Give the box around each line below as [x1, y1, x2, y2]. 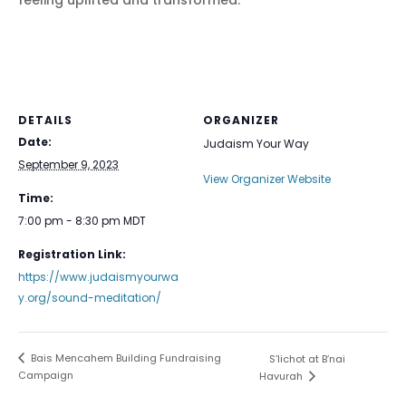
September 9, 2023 [18, 157, 119, 172]
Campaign [18, 368, 73, 383]
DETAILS [18, 112, 72, 128]
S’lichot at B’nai [268, 352, 345, 367]
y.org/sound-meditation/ [18, 290, 161, 305]
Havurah [258, 369, 305, 384]
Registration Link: [18, 246, 126, 262]
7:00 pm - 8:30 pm [18, 213, 123, 228]
